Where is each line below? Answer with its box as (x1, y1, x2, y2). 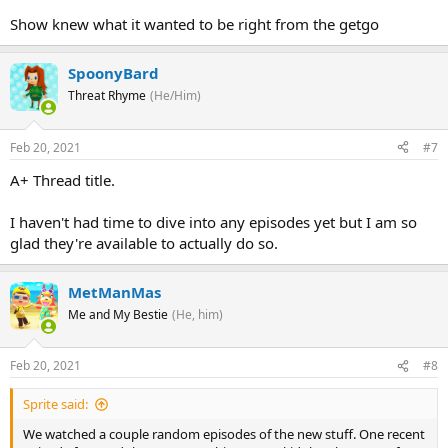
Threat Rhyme (68, 87, 146, 104)
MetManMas (68, 281, 161, 302)
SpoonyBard (68, 63, 159, 83)
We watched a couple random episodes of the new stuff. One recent (23, 425, 425, 443)
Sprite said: (23, 395, 88, 413)
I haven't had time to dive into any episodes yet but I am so (10, 211, 417, 232)
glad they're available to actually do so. (10, 232, 278, 253)
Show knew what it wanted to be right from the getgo (10, 14, 379, 34)
